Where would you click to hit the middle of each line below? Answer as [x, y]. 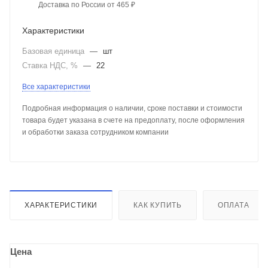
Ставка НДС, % [51, 65]
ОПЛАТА [233, 205]
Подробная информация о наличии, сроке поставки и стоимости [132, 108]
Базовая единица [54, 51]
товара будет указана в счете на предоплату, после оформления [133, 120]
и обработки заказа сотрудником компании [95, 132]
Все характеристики [56, 86]
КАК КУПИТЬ [158, 205]
